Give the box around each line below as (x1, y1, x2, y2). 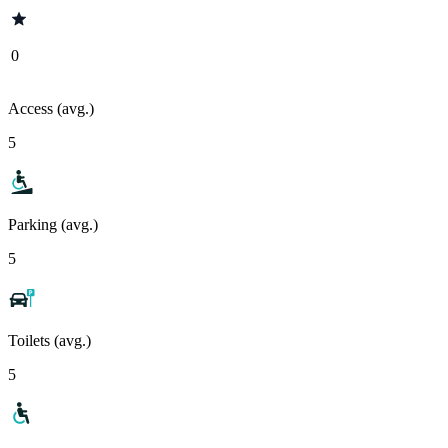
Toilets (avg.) (8, 331, 91, 349)
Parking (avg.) (8, 215, 98, 233)
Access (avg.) (8, 99, 94, 117)
